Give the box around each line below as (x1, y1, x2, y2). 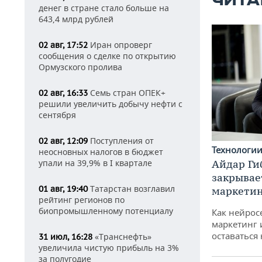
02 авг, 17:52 (39, 40, 88, 50)
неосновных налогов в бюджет (39, 146, 163, 157)
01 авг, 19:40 (39, 184, 88, 194)
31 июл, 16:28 (39, 232, 92, 242)
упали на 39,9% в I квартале (39, 157, 152, 168)
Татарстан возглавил (88, 183, 175, 194)
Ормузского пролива (39, 61, 122, 73)
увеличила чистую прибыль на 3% (39, 242, 179, 253)
